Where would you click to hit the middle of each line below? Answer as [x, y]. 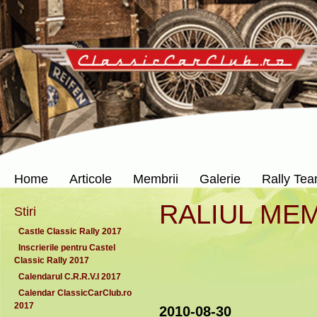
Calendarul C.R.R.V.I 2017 [70, 277]
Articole [91, 179]
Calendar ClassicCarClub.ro [73, 293]
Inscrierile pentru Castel [65, 248]
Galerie [220, 179]
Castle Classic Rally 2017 [70, 231]
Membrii [156, 179]
